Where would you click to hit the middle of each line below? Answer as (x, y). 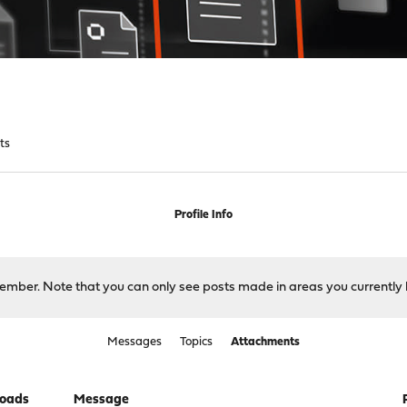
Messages (134, 342)
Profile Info (203, 215)
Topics (196, 342)
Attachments (265, 342)
